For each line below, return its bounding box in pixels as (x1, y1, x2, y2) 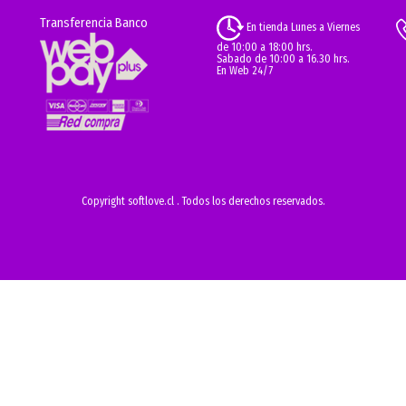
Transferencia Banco (40, 15, 148, 31)
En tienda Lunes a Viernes (244, 21, 360, 34)
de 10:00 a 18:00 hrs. (217, 41, 313, 53)
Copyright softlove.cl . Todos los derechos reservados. (81, 195, 325, 208)
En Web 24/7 (217, 64, 273, 77)
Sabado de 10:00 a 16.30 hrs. (217, 53, 350, 65)
